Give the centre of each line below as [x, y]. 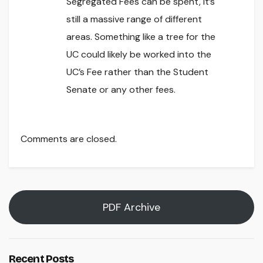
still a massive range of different [134, 19]
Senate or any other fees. [121, 90]
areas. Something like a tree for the [141, 37]
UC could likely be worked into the [139, 55]
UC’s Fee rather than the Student [137, 72]
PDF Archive [131, 208]
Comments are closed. [69, 139]
